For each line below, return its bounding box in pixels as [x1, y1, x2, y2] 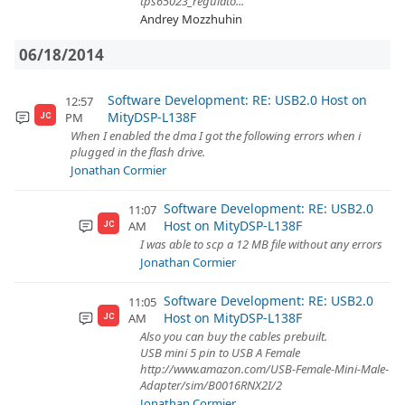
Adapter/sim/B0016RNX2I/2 [140, 377, 282, 393]
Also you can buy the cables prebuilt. [140, 328, 327, 344]
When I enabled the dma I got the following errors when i [71, 127, 361, 144]
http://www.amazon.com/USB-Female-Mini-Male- [140, 361, 389, 377]
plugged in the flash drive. [71, 144, 205, 160]
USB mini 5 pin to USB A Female [140, 344, 300, 361]
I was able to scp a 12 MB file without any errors [140, 236, 382, 252]
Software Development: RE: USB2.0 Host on [108, 91, 368, 108]
